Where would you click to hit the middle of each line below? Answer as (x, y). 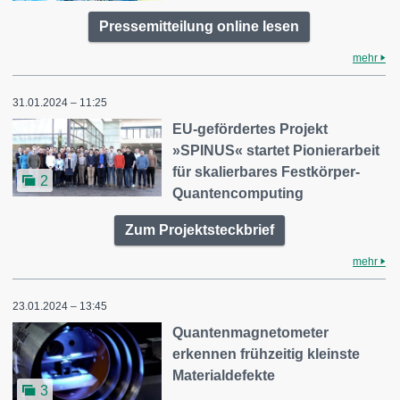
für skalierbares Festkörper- (267, 171)
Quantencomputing (238, 193)
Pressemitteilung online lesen (199, 26)
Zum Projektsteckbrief (199, 229)
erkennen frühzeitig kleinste (267, 354)
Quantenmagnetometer (251, 332)
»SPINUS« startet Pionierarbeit (276, 150)
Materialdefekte (224, 375)
